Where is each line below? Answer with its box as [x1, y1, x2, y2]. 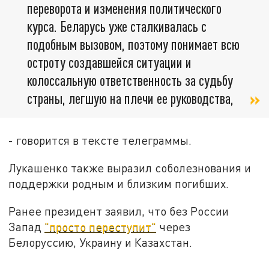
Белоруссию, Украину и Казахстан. [8, 235, 193, 249]
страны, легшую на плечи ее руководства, [27, 89, 234, 107]
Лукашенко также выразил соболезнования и [8, 161, 252, 175]
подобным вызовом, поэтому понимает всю [27, 35, 240, 53]
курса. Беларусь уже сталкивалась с [27, 17, 207, 35]
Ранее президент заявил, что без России [8, 204, 229, 218]
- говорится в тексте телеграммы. [8, 133, 192, 148]
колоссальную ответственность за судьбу [27, 71, 233, 89]
